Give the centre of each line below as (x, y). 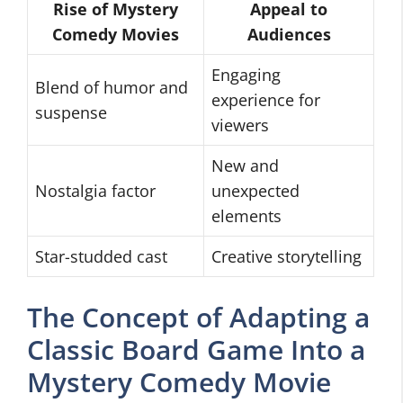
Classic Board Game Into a (196, 349)
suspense (71, 112)
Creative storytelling (287, 256)
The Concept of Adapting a (198, 317)
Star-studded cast (101, 256)
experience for (266, 100)
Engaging (246, 75)
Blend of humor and (112, 87)
